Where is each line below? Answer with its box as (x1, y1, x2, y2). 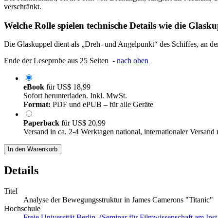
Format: (23, 100, 51, 109)
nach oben (117, 56, 148, 65)
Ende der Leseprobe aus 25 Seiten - (4, 56, 117, 65)
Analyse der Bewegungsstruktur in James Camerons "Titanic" (23, 196, 213, 204)
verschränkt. (4, 2, 41, 11)
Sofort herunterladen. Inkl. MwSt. (23, 91, 127, 100)
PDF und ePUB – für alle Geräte (51, 100, 153, 109)
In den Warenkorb (8, 145, 57, 153)
